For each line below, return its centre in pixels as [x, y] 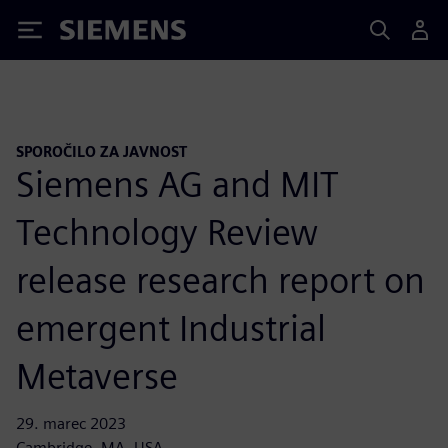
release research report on [220, 279]
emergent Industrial [171, 327]
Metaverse [97, 375]
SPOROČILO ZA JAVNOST [101, 151]
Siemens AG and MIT [177, 183]
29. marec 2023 [71, 423]
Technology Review [167, 231]
